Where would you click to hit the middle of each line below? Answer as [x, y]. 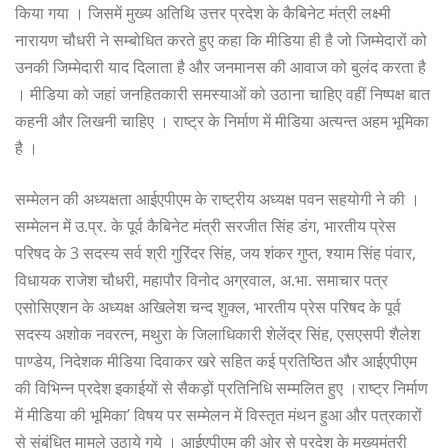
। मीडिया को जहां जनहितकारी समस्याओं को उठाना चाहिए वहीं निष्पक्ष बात [222, 93]
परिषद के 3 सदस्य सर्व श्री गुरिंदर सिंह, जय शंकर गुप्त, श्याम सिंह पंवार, [215, 252]
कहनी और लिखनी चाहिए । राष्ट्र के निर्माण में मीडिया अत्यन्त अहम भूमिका [222, 120]
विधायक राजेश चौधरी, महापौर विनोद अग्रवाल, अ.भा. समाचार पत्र [201, 279]
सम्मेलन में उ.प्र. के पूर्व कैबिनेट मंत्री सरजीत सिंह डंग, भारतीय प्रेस [205, 225]
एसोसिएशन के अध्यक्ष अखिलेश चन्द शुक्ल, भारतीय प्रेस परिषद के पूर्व [208, 306]
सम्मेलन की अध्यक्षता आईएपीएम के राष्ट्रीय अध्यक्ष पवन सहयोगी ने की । [217, 198]
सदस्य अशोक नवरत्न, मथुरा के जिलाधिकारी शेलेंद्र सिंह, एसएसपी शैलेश [217, 333]
